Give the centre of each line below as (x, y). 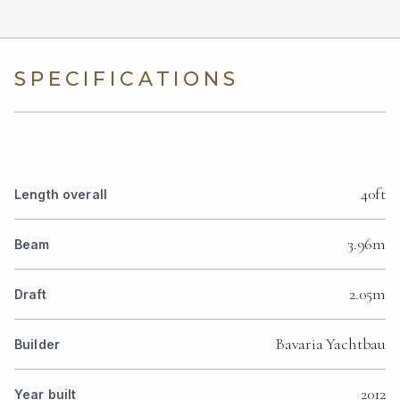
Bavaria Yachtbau (330, 344)
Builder (37, 345)
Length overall (61, 195)
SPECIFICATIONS (127, 79)
